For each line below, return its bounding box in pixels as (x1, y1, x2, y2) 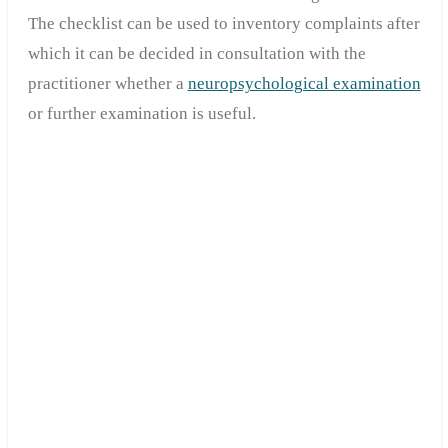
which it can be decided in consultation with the (27, 43, 366, 63)
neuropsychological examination (187, 73, 421, 93)
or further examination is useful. (27, 103, 256, 123)
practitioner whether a (27, 73, 188, 93)
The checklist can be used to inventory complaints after (27, 13, 420, 33)
